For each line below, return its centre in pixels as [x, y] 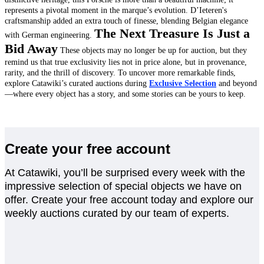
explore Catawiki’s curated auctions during [77, 83]
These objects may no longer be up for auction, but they [154, 50]
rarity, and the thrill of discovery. [61, 73]
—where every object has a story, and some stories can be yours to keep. [125, 94]
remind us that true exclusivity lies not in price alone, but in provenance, [126, 62]
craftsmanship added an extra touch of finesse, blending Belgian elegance [126, 21]
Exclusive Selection [183, 83]
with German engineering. [49, 35]
